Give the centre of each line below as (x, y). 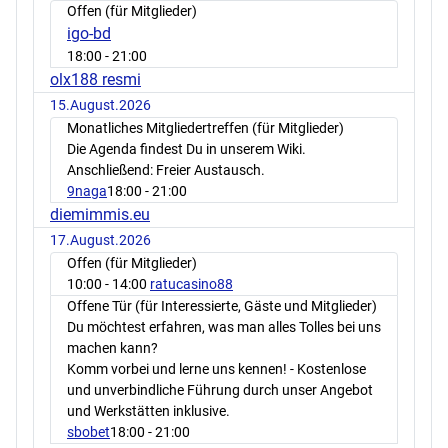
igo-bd (89, 34)
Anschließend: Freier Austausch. (166, 170)
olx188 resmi (95, 80)
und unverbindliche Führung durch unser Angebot (220, 390)
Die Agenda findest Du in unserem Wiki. (186, 149)
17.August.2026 (100, 240)
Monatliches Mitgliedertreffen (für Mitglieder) (205, 128)
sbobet (88, 432)
